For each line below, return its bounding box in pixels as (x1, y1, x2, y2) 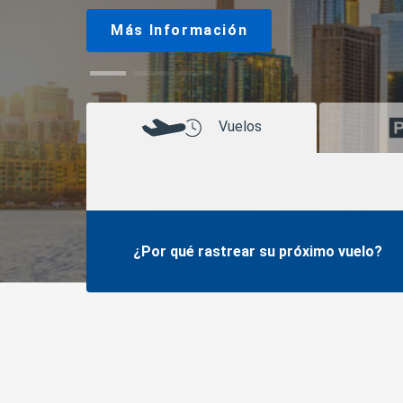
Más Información (111, 22, 248, 40)
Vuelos (219, 118, 263, 136)
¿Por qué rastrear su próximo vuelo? (132, 242, 382, 260)
